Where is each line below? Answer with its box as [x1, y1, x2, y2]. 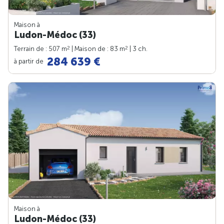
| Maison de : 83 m [70, 45, 125, 53]
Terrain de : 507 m [14, 45, 67, 53]
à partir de [14, 57, 45, 65]
